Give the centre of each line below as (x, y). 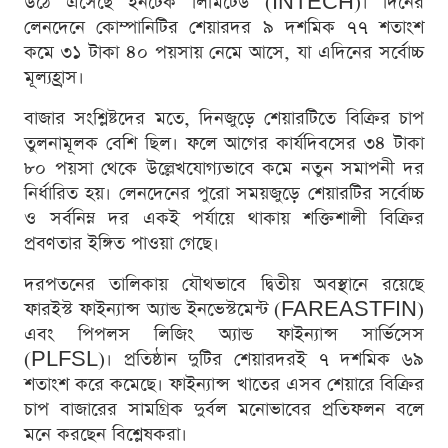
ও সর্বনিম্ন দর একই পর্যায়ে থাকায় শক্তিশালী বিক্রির (224, 219)
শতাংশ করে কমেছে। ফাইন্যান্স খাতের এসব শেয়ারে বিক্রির (224, 385)
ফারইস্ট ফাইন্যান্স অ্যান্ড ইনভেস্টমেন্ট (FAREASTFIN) (224, 310)
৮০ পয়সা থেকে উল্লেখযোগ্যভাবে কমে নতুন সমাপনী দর (224, 169)
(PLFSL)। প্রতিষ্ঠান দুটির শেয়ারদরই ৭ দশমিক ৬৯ (224, 360)
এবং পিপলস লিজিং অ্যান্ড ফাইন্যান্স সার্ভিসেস (224, 335)
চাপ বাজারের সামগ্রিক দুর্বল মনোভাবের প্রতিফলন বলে (224, 410)
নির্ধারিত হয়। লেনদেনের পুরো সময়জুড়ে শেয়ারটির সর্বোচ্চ (224, 194)
